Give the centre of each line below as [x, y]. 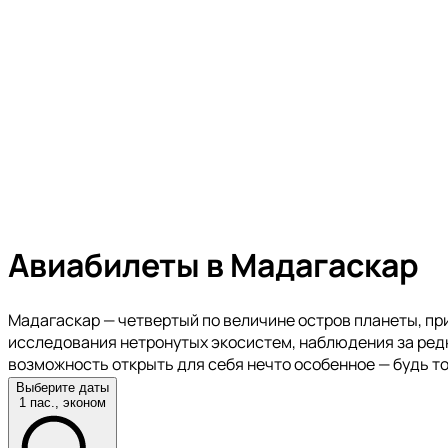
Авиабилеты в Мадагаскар [213, 265]
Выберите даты [62, 387]
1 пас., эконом [62, 402]
